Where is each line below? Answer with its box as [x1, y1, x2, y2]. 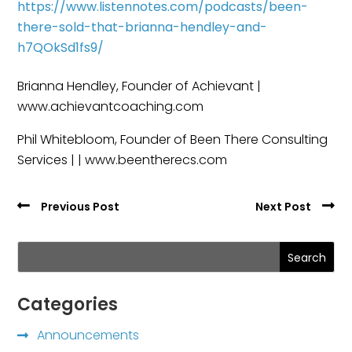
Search [287, 249, 326, 266]
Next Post [255, 198, 311, 214]
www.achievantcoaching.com [17, 97, 204, 115]
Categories [17, 291, 119, 317]
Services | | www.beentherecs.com [17, 150, 228, 169]
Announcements [37, 325, 140, 344]
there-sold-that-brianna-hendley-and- [17, 17, 268, 36]
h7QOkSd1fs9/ [17, 38, 104, 57]
